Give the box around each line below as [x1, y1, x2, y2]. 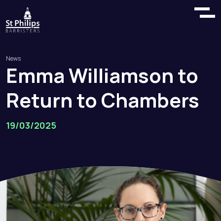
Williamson [69, 62, 174, 89]
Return [6, 86, 73, 113]
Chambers [101, 86, 199, 113]
